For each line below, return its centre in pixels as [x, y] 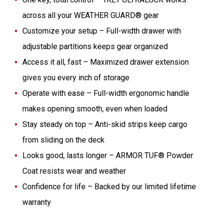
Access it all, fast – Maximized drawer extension [106, 62]
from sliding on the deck [64, 140]
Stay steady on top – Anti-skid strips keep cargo [105, 125]
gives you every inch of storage [76, 78]
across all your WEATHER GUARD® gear [91, 16]
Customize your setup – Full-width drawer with [102, 31]
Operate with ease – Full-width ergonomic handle [106, 93]
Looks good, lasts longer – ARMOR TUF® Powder [108, 156]
